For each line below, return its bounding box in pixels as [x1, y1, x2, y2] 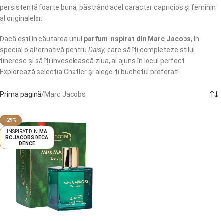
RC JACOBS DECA [5, 135, 49, 140]
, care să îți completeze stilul [104, 46, 195, 54]
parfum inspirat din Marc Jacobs [84, 35, 191, 43]
